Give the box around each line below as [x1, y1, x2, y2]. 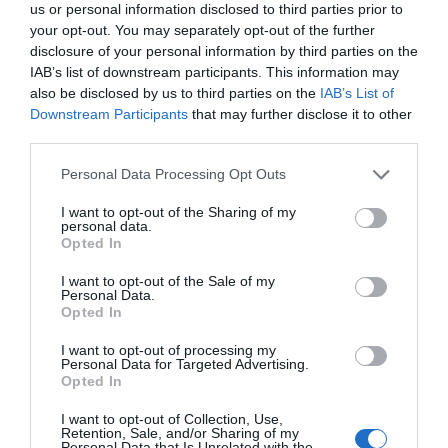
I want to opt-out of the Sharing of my [61, 203, 296, 220]
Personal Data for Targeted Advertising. [61, 355, 309, 372]
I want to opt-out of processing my [61, 341, 276, 358]
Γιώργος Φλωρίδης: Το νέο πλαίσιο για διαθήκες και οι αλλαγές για [10, 154, 436, 173]
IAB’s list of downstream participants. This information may [30, 63, 399, 80]
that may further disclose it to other [188, 105, 412, 122]
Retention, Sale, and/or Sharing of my [61, 424, 299, 441]
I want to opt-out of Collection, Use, [61, 410, 283, 427]
